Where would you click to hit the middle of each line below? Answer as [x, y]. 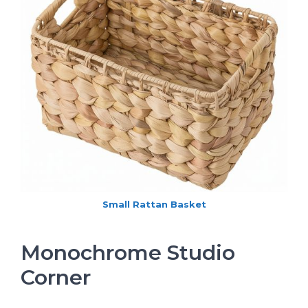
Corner [56, 278]
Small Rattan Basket [154, 205]
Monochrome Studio [128, 253]
